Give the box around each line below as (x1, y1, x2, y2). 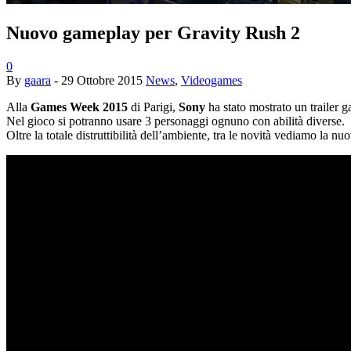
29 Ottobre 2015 (61, 74, 143, 88)
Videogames (181, 74, 242, 88)
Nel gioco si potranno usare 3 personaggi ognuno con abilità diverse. (6, 114, 345, 128)
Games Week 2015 (31, 100, 128, 114)
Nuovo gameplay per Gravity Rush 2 (6, 23, 300, 44)
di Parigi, (128, 100, 175, 114)
